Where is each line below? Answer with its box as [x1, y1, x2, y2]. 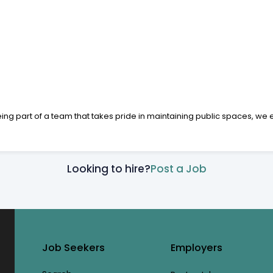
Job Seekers [41, 241, 105, 255]
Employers [171, 241, 223, 255]
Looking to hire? [66, 161, 151, 176]
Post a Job [150, 161, 207, 176]
